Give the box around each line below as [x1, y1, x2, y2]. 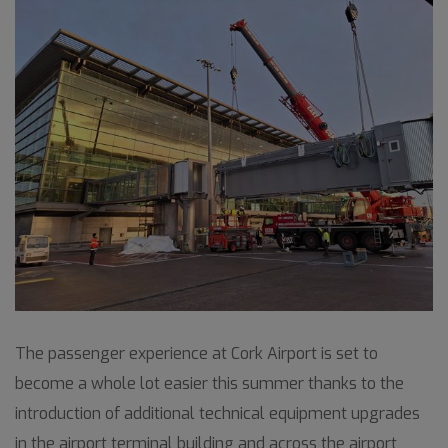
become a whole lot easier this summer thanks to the [15, 373, 404, 394]
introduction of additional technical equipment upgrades [15, 403, 420, 424]
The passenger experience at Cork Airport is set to [15, 343, 378, 364]
